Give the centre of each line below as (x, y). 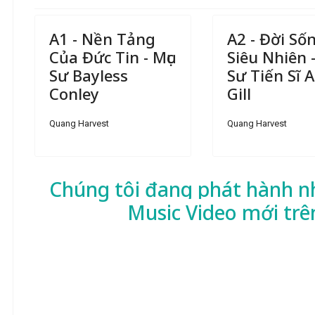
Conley (74, 94)
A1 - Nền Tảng (102, 39)
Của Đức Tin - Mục (111, 57)
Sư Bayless (89, 75)
